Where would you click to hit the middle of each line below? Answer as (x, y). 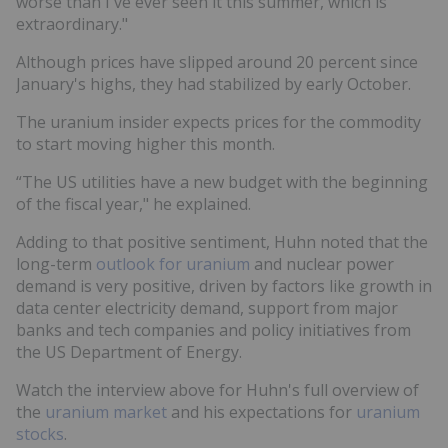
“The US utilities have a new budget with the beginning (222, 181)
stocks (40, 433)
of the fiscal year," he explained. (133, 203)
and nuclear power (322, 263)
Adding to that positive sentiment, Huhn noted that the (222, 241)
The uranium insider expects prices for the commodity (218, 121)
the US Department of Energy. (129, 351)
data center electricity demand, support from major (207, 307)
